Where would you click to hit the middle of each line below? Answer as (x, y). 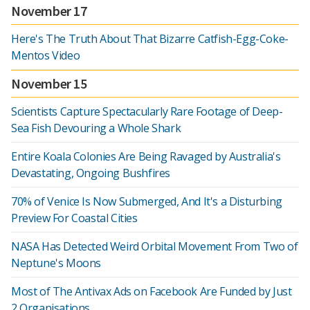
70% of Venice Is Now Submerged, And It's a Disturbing (147, 201)
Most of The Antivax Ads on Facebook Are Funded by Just (152, 291)
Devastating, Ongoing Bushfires (91, 173)
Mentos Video (46, 55)
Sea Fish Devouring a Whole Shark (96, 128)
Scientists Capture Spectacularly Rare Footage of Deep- (147, 111)
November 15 (49, 83)
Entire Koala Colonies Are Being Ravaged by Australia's (146, 156)
